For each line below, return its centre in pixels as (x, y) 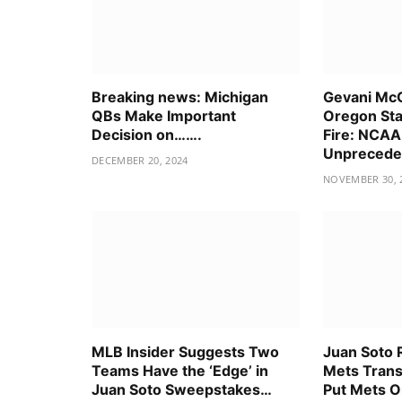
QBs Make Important (164, 116)
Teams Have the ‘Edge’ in (180, 370)
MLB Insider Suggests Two (185, 351)
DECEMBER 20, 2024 (140, 161)
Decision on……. (147, 135)
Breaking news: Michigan (180, 97)
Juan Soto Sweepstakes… (182, 389)
